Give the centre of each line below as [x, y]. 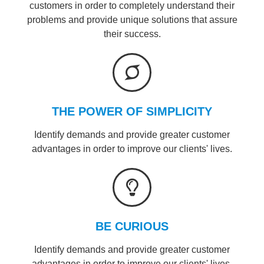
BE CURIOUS [132, 226]
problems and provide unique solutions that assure [132, 20]
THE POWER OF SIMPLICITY [132, 111]
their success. [132, 34]
